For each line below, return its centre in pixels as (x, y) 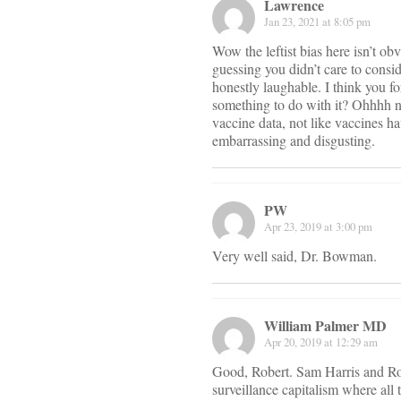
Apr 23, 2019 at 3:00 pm (318, 227)
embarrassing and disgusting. (294, 141)
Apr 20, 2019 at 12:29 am (321, 342)
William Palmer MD (325, 326)
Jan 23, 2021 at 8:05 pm (317, 22)
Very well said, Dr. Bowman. (294, 256)
